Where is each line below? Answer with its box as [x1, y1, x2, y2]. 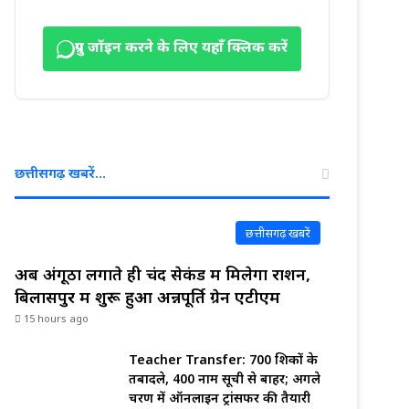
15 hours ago [24, 311, 89, 325]
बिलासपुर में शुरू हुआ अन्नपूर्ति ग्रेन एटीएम [15, 286, 280, 308]
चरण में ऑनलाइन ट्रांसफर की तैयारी [129, 389, 310, 406]
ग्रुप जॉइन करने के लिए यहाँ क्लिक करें [75, 39, 288, 58]
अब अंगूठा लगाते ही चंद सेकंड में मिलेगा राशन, [15, 263, 310, 285]
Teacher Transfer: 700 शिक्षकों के [129, 351, 318, 368]
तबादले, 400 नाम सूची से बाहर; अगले [129, 370, 320, 387]
